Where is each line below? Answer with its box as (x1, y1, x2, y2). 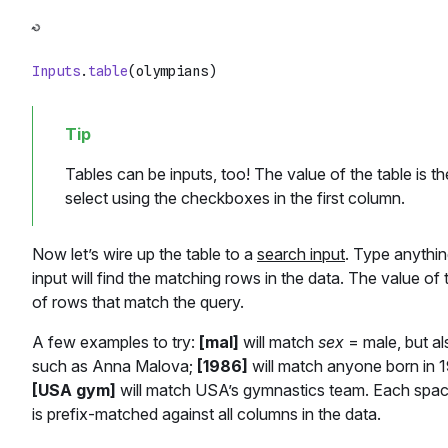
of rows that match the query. (32, 292, 244, 313)
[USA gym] (32, 380, 116, 401)
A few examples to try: (32, 332, 199, 353)
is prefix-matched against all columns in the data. (32, 404, 381, 425)
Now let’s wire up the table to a (32, 244, 257, 265)
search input (257, 244, 345, 265)
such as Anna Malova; (32, 356, 197, 377)
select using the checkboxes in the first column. (65, 188, 405, 209)
